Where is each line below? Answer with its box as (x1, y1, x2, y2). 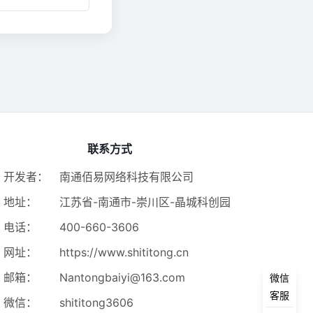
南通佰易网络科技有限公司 (59, 170, 194, 184)
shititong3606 (59, 296, 134, 310)
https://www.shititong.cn (59, 245, 189, 259)
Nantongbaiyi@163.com (59, 270, 186, 284)
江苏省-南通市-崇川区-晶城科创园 (59, 195, 231, 209)
